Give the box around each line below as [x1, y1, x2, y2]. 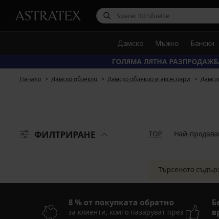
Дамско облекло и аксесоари [108, 75, 190, 83]
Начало [20, 75, 41, 83]
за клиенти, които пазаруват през [68, 207, 183, 217]
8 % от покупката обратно [68, 197, 174, 208]
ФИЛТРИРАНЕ [34, 129, 95, 140]
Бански [190, 39, 214, 47]
